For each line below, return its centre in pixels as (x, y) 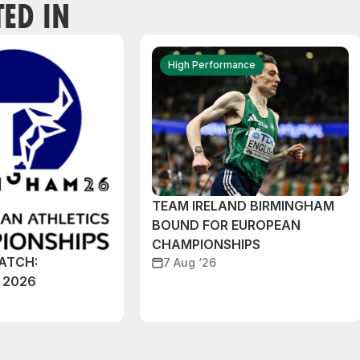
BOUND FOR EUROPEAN (226, 225)
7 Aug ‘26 (190, 263)
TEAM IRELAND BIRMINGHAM (243, 206)
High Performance (212, 65)
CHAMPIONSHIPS (206, 245)
